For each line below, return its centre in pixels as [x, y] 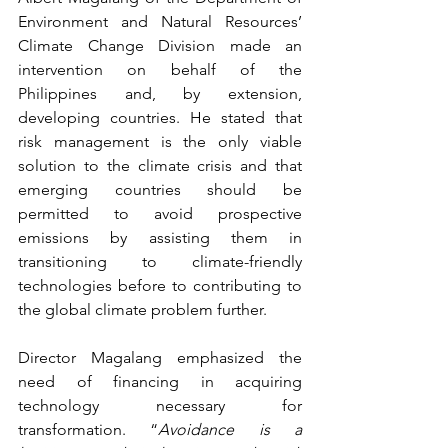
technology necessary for [160, 406]
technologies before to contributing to [160, 286]
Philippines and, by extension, [160, 94]
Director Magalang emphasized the [160, 358]
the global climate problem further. [142, 310]
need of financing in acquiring [160, 382]
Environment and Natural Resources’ [160, 22]
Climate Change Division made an [160, 46]
